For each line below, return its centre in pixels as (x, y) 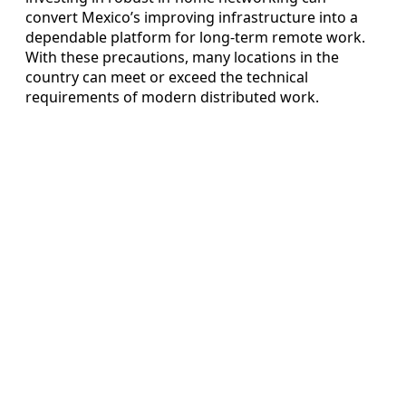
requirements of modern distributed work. (172, 97)
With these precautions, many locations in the (182, 57)
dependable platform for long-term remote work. (195, 37)
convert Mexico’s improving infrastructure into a (192, 17)
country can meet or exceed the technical (167, 77)
